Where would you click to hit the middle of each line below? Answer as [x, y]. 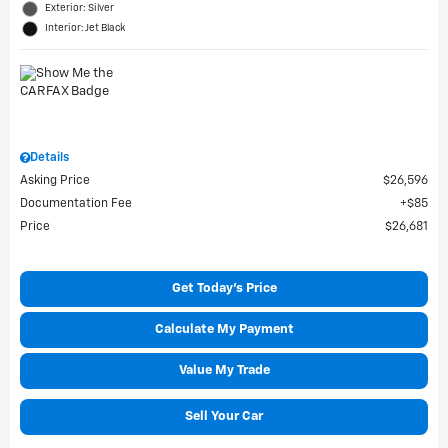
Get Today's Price [224, 288]
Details [49, 158]
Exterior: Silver [79, 8]
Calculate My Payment [224, 329]
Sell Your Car [224, 416]
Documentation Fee [76, 204]
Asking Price [55, 181]
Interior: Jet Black [85, 28]
